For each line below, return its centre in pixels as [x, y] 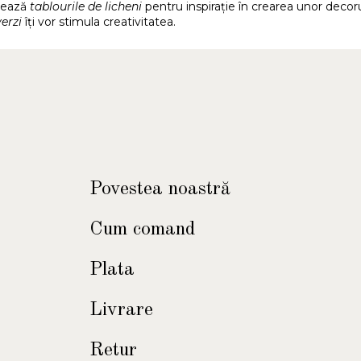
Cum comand [142, 229]
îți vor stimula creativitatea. [99, 21]
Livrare [121, 310]
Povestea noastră [160, 189]
